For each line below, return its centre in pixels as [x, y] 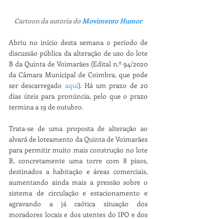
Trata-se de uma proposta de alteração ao [78, 128]
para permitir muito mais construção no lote [78, 150]
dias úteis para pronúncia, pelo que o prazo [78, 96]
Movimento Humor [112, 21]
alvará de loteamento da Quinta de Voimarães [78, 139]
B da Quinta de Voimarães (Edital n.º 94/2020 [78, 64]
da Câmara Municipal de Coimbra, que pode [78, 74]
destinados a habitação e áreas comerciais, [78, 171]
